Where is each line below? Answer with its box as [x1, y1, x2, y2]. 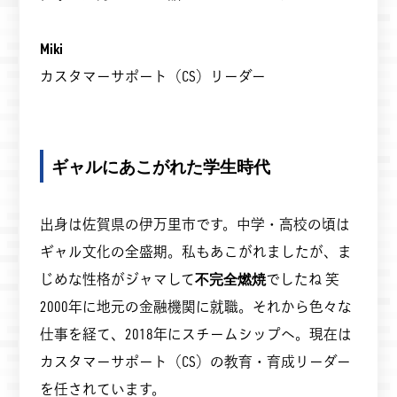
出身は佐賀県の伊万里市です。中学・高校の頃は [39, 214, 350, 233]
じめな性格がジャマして [39, 269, 195, 288]
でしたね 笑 [265, 269, 354, 288]
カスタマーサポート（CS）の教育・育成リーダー [39, 351, 351, 370]
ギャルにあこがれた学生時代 [51, 154, 271, 177]
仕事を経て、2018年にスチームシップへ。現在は [39, 323, 352, 343]
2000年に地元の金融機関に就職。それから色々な [39, 296, 352, 315]
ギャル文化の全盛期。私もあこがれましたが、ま [39, 241, 352, 261]
